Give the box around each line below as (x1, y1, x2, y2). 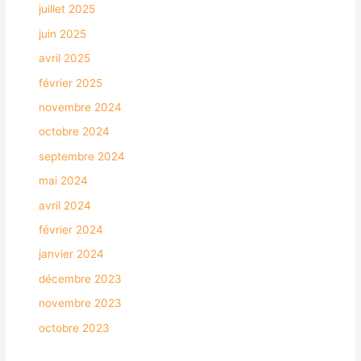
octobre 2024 (39, 125, 110, 139)
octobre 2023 (39, 321, 110, 334)
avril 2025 (39, 52, 91, 65)
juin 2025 (39, 27, 87, 40)
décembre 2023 (39, 272, 122, 285)
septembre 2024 (39, 149, 126, 163)
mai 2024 (39, 174, 89, 188)
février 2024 (39, 223, 104, 237)
